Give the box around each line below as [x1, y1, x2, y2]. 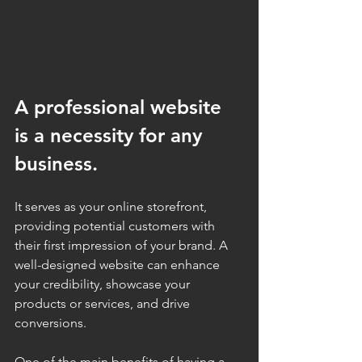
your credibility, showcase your [15, 276, 193, 292]
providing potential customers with [15, 218, 218, 234]
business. [15, 152, 103, 175]
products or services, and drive [15, 296, 193, 311]
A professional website [15, 95, 227, 119]
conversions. [15, 315, 86, 330]
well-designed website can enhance [15, 257, 223, 272]
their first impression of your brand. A [15, 238, 231, 253]
